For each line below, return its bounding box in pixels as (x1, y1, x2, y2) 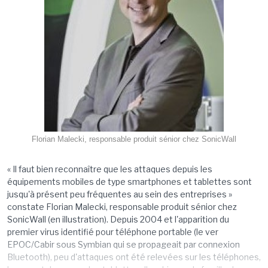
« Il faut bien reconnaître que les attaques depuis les (7, 164, 212, 174)
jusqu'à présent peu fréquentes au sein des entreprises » (7, 189, 232, 199)
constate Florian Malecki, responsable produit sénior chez (7, 202, 237, 212)
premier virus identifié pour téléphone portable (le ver (7, 227, 218, 237)
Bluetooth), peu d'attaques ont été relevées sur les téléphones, (7, 252, 261, 262)
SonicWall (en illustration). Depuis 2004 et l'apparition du (7, 214, 229, 224)
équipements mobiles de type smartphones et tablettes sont (7, 176, 252, 187)
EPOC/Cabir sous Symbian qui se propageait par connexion (7, 239, 240, 249)
